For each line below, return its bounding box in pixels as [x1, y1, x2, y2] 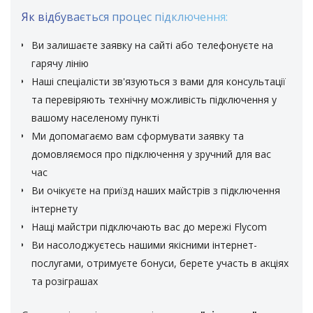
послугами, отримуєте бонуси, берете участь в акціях [31, 256, 289, 270]
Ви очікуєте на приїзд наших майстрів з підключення [31, 184, 280, 198]
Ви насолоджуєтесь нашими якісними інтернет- [31, 238, 257, 252]
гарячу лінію [31, 57, 89, 71]
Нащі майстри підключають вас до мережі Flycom [31, 220, 267, 234]
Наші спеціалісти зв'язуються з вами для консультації [31, 75, 286, 89]
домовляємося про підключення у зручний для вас [31, 147, 271, 161]
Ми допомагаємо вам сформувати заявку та [31, 129, 244, 143]
